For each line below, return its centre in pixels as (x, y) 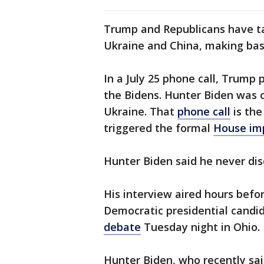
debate (122, 227)
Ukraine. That (141, 112)
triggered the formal (159, 128)
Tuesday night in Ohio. (200, 227)
